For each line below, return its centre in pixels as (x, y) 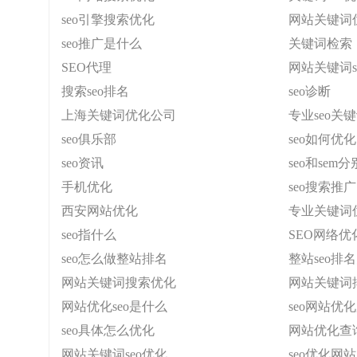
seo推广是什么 (102, 43)
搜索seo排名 (95, 91)
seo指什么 (89, 235)
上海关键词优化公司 (119, 115)
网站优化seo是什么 (114, 306)
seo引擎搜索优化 (108, 20)
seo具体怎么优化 (108, 330)
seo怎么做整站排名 (114, 259)
